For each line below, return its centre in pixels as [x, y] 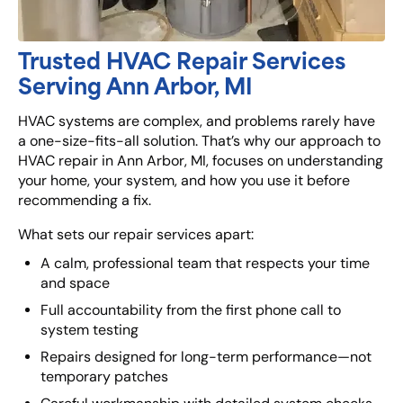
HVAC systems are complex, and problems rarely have [197, 121]
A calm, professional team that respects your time [205, 264]
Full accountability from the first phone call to [191, 310]
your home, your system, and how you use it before [184, 181]
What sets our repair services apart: [136, 235]
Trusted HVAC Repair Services [182, 59]
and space [75, 283]
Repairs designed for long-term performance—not [206, 357]
